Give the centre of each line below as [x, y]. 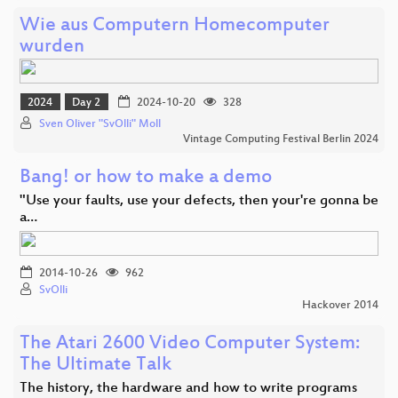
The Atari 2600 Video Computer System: [190, 345]
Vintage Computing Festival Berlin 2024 [281, 140]
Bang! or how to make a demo [146, 179]
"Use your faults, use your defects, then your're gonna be [199, 202]
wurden [52, 47]
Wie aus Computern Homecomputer [175, 26]
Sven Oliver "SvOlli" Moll [100, 125]
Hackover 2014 [340, 306]
